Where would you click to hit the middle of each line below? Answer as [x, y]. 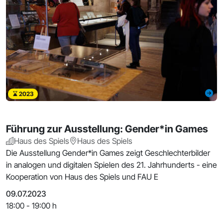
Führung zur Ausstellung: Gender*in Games [107, 129]
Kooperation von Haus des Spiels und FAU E [82, 176]
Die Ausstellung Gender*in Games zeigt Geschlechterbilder [108, 153]
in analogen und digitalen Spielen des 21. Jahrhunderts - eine [111, 165]
